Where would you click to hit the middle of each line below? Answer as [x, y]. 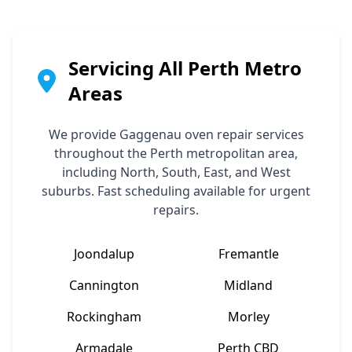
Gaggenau [150, 134]
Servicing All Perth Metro [185, 68]
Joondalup [104, 253]
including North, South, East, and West [176, 172]
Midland [248, 285]
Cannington [104, 285]
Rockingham [104, 316]
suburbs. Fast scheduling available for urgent [176, 191]
